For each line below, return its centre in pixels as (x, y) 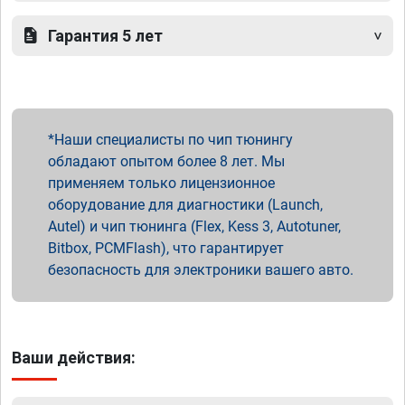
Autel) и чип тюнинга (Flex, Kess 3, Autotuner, (194, 227)
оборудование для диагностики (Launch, (185, 205)
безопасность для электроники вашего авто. (201, 270)
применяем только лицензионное (161, 184)
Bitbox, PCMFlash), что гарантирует (166, 249)
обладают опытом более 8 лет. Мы (166, 162)
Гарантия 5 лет (105, 36)
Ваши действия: (74, 358)
